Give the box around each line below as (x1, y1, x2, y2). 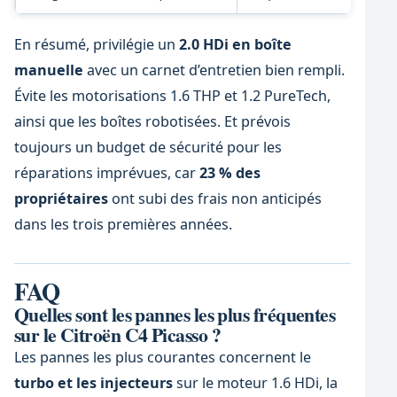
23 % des (198, 163, 261, 183)
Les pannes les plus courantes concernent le (13, 346, 311, 367)
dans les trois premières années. (13, 214, 232, 235)
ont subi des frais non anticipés (107, 189, 322, 209)
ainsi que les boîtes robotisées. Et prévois (13, 112, 291, 132)
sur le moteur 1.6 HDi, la (172, 372, 338, 393)
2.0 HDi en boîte (178, 35, 292, 55)
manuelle (13, 60, 83, 81)
